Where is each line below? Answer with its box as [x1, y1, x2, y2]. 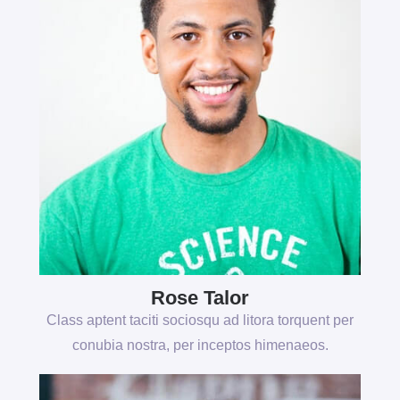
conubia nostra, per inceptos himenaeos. [71, 337, 329, 353]
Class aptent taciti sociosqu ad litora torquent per [46, 312, 354, 328]
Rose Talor [151, 286, 249, 309]
